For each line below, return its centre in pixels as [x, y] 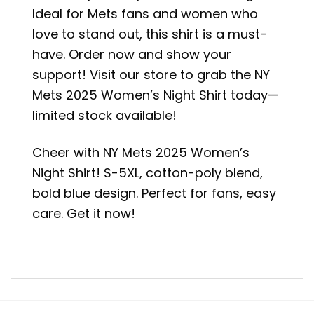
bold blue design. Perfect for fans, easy [154, 193]
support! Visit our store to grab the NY [151, 75]
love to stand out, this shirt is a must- [150, 34]
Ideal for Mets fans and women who [145, 14]
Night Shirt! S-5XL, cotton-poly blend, [148, 172]
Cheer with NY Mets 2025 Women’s [141, 152]
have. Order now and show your [132, 55]
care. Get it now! [84, 213]
